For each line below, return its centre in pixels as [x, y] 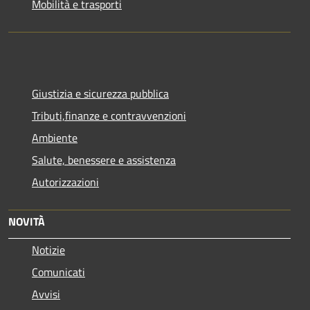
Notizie [48, 249]
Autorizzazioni [65, 182]
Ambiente [55, 137]
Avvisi [46, 294]
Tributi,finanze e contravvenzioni [109, 115]
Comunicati [58, 272]
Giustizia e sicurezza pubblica [100, 93]
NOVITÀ [27, 221]
